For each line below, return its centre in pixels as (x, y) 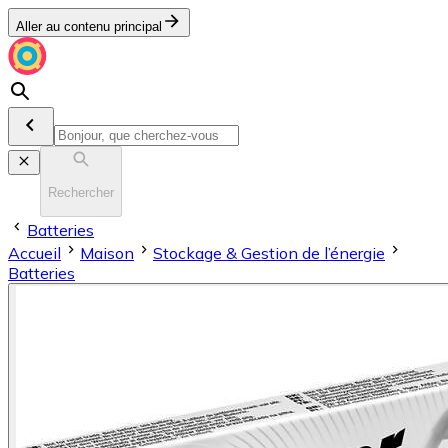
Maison (107, 252)
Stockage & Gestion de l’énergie (269, 252)
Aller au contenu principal (89, 26)
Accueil (34, 252)
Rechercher (81, 193)
